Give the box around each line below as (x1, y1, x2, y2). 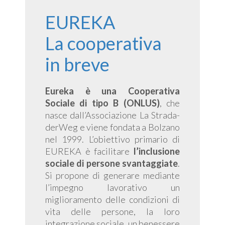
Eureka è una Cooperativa (45, 85, 180, 96)
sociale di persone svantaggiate (45, 158, 178, 169)
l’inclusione (134, 146, 180, 157)
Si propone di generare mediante (45, 170, 180, 181)
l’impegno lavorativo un (45, 182, 180, 193)
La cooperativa (45, 32, 162, 54)
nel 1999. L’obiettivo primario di (45, 134, 180, 145)
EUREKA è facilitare (45, 146, 134, 157)
